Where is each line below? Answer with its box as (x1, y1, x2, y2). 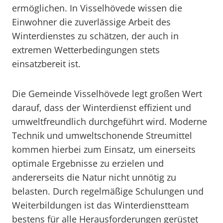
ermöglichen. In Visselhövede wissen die (12, 2, 182, 14)
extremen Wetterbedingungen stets (12, 44, 160, 56)
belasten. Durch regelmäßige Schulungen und (12, 185, 204, 197)
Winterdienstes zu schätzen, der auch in (12, 30, 179, 42)
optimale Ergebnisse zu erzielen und (12, 157, 164, 169)
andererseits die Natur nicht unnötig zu (12, 171, 176, 183)
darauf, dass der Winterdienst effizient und (12, 102, 191, 113)
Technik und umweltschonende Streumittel (12, 129, 192, 141)
